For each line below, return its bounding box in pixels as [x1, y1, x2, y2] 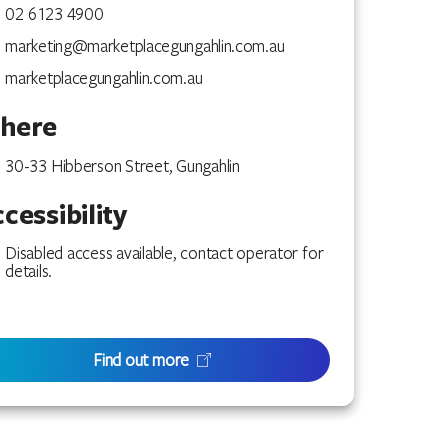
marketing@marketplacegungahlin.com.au [5, 33, 285, 57]
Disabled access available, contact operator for [5, 240, 324, 264]
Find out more [93, 347, 190, 371]
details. [5, 258, 52, 282]
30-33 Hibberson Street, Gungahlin [5, 153, 240, 177]
